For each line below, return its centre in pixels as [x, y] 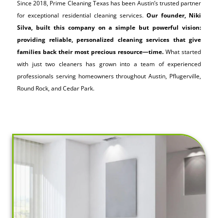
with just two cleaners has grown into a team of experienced [109, 64]
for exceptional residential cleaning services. [82, 16]
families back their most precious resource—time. [90, 52]
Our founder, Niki [174, 16]
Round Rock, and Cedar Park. [56, 89]
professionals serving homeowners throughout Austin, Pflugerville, [109, 76]
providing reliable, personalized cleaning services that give [109, 40]
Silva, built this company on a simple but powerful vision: [109, 28]
